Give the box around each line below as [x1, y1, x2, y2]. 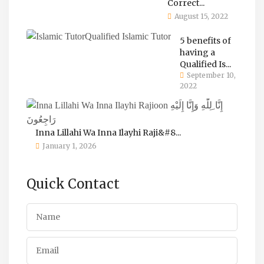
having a [180, 47, 215, 58]
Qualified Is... [180, 58, 231, 70]
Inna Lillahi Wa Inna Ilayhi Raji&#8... [35, 127, 181, 138]
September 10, [187, 70, 236, 80]
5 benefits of [180, 35, 231, 46]
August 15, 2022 [174, 11, 228, 21]
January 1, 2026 [42, 141, 97, 150]
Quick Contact [27, 175, 120, 192]
